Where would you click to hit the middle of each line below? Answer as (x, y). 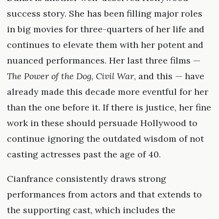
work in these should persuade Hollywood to (102, 123)
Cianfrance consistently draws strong (86, 179)
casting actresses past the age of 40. (84, 154)
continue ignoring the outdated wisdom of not (105, 139)
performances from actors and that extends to (104, 195)
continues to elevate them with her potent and (105, 45)
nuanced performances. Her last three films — (103, 61)
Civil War (115, 76)
